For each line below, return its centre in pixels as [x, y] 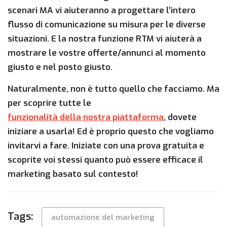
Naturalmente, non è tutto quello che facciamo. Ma [113, 89]
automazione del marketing [103, 218]
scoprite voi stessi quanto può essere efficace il [105, 160]
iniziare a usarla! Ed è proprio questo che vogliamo [111, 132]
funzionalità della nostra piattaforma [86, 118]
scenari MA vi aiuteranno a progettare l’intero [102, 11]
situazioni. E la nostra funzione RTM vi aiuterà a [105, 39]
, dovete [180, 118]
